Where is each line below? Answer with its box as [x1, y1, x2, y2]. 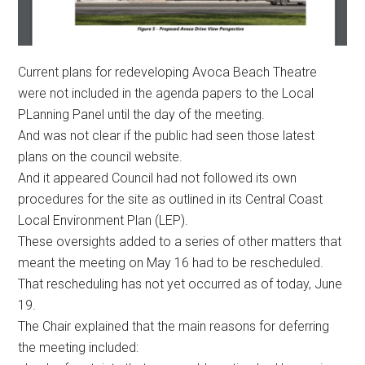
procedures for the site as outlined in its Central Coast [18, 191, 323, 207]
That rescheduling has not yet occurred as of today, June [18, 275, 343, 292]
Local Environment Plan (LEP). [18, 212, 189, 228]
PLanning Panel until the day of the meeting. [18, 106, 266, 122]
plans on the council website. [18, 148, 183, 165]
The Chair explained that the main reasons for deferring [18, 318, 330, 334]
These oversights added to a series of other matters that [18, 233, 342, 249]
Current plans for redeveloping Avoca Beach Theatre [18, 64, 318, 80]
